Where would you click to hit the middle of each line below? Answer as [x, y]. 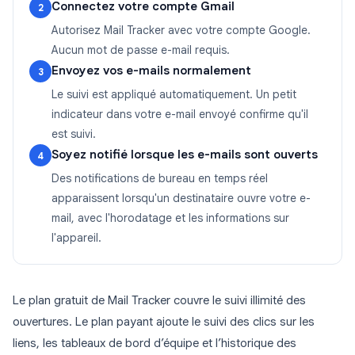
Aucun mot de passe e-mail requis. [141, 50]
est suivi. [74, 134]
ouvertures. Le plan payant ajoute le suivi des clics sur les [164, 322]
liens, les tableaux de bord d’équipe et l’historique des [155, 344]
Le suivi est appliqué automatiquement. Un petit [174, 95]
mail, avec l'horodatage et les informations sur [170, 218]
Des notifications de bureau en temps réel [160, 179]
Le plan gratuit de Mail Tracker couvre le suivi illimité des [159, 301]
